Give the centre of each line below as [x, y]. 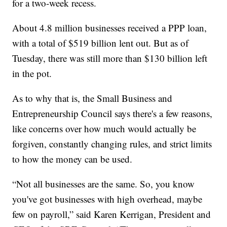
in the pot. [32, 73]
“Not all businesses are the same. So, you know [104, 184]
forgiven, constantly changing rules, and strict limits [112, 144]
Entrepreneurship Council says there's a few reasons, [112, 113]
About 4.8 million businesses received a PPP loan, [110, 28]
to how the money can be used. [72, 159]
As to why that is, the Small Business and [92, 98]
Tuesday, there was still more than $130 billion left [110, 58]
